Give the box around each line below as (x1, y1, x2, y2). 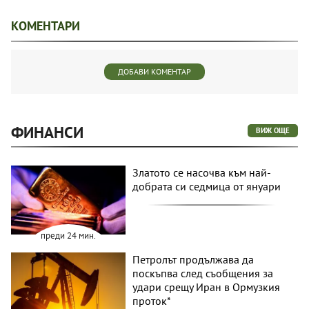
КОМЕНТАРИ (11, 17, 80, 34)
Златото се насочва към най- (132, 165, 272, 179)
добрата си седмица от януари (132, 179, 281, 193)
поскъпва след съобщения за (132, 266, 274, 280)
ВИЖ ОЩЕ (256, 125, 290, 135)
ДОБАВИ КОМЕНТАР (118, 66, 191, 77)
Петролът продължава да (132, 252, 255, 266)
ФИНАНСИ (11, 121, 83, 142)
